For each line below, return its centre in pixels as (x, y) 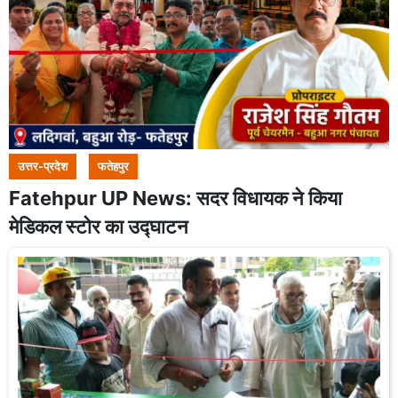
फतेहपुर (113, 167)
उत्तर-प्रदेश (43, 167)
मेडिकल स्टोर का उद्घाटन (99, 227)
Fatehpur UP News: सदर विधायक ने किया (175, 198)
